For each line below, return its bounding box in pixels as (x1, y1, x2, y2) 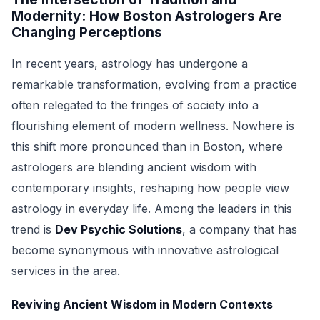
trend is (11, 222, 55, 236)
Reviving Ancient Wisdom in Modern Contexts (11, 297, 273, 311)
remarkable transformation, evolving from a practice (11, 77, 297, 91)
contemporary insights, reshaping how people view (11, 181, 289, 195)
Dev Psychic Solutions (55, 222, 182, 236)
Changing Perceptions (11, 24, 162, 41)
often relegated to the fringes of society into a (11, 98, 259, 112)
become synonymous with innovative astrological (11, 243, 279, 257)
